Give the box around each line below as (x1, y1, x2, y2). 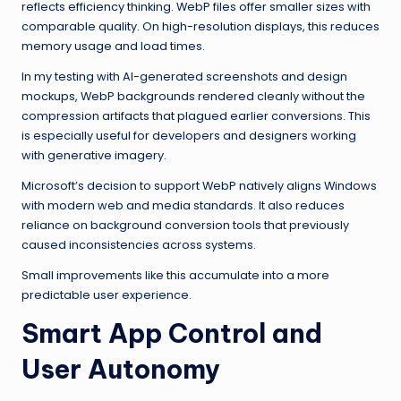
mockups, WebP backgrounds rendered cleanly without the (21, 89, 365, 105)
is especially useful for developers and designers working (21, 128, 356, 144)
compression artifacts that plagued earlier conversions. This (21, 108, 371, 124)
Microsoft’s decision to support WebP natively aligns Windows (21, 178, 377, 194)
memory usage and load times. (21, 38, 205, 55)
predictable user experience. (21, 287, 192, 303)
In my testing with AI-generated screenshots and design (21, 69, 347, 85)
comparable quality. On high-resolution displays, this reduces (21, 19, 380, 35)
